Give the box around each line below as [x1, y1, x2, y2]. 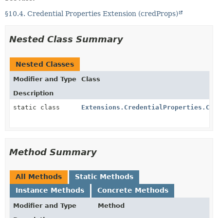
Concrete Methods [97, 186, 168, 194]
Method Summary [9, 147, 97, 157]
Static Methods [75, 173, 133, 181]
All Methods [16, 173, 62, 181]
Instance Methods [16, 186, 84, 194]
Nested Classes [16, 60, 74, 68]
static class [13, 104, 64, 111]
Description [13, 90, 54, 97]
